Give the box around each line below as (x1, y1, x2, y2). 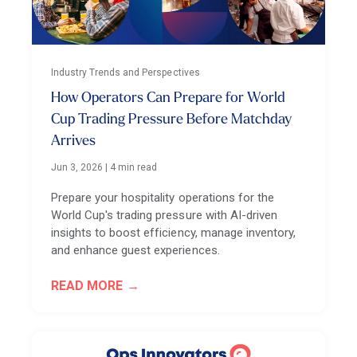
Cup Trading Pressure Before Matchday (51, 112, 292, 127)
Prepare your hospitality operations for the (51, 190, 274, 205)
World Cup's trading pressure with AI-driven (51, 207, 277, 222)
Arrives (51, 133, 96, 149)
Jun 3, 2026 (51, 161, 104, 173)
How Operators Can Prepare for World (51, 90, 285, 106)
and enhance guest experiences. (51, 242, 220, 257)
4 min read (110, 161, 158, 173)
